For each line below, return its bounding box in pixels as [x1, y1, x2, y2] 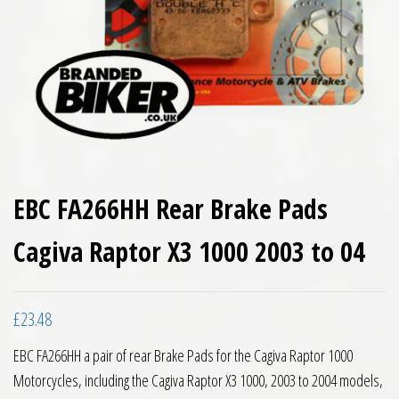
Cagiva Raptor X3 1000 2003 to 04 [13, 233, 365, 270]
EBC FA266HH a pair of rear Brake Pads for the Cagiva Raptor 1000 [13, 345, 353, 366]
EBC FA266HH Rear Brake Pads [13, 191, 328, 227]
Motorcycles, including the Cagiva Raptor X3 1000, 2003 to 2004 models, [13, 370, 383, 391]
